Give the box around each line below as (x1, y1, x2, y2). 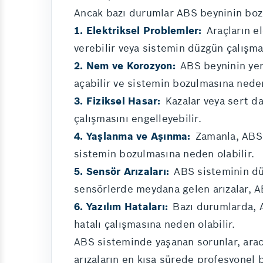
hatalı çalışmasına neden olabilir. (74, 218, 235, 231)
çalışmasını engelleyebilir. (74, 112, 201, 125)
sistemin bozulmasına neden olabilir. (74, 147, 254, 160)
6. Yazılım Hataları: (74, 200, 168, 213)
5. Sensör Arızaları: (74, 165, 169, 178)
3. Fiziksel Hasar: (74, 95, 161, 107)
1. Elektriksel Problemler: (74, 24, 202, 37)
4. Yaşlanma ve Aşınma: (74, 130, 191, 143)
